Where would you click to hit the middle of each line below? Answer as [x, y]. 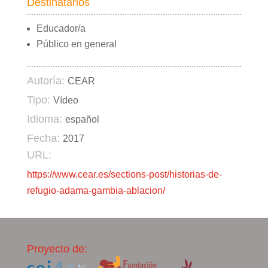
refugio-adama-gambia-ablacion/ [96, 191]
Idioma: [44, 119]
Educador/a [61, 29]
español [82, 120]
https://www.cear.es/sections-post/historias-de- [124, 175]
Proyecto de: [57, 249]
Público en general [76, 44]
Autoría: [45, 81]
